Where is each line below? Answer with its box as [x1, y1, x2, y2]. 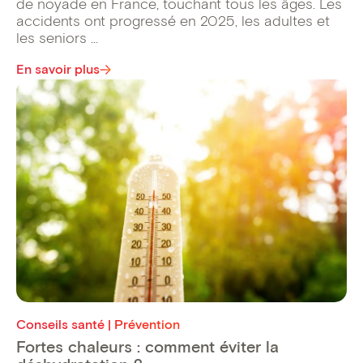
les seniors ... [16, 29, 98, 48]
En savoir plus [16, 62, 100, 78]
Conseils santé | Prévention [16, 316, 180, 332]
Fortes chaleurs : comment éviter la [16, 336, 279, 357]
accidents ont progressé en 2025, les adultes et [16, 12, 330, 31]
